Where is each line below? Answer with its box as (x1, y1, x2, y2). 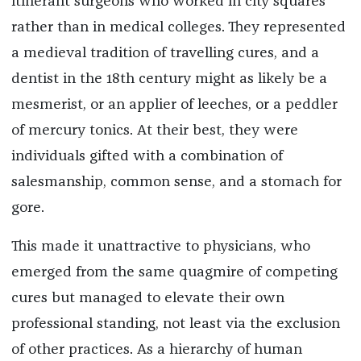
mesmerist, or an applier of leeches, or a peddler (10, 97, 338, 112)
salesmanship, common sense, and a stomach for (10, 174, 342, 189)
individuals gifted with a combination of (10, 148, 283, 164)
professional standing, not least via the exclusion (10, 316, 340, 331)
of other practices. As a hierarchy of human (10, 342, 302, 357)
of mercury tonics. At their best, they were (10, 122, 298, 138)
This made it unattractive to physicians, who (10, 239, 310, 254)
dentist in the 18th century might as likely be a (10, 71, 327, 86)
